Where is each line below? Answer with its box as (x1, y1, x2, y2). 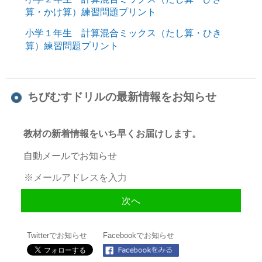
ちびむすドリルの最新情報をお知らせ (27, 90, 217, 103)
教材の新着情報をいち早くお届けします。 (23, 127, 202, 139)
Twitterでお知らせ (27, 230, 88, 240)
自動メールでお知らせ (23, 150, 118, 161)
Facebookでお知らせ (103, 230, 175, 240)
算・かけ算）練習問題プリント (25, 6, 156, 17)
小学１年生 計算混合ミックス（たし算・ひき (25, 27, 222, 39)
